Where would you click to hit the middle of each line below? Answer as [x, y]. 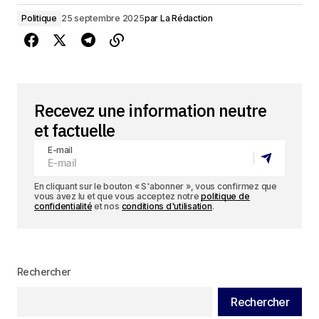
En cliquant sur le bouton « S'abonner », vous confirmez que [156, 186]
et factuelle [75, 130]
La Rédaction [186, 18]
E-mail [60, 150]
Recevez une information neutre [151, 110]
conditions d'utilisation [167, 206]
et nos [107, 206]
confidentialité [63, 206]
